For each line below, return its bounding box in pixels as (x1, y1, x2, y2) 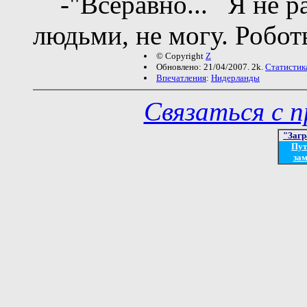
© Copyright (156, 50, 206, 61)
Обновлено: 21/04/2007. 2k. (156, 61, 265, 72)
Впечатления (156, 72, 206, 83)
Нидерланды (211, 72, 260, 83)
